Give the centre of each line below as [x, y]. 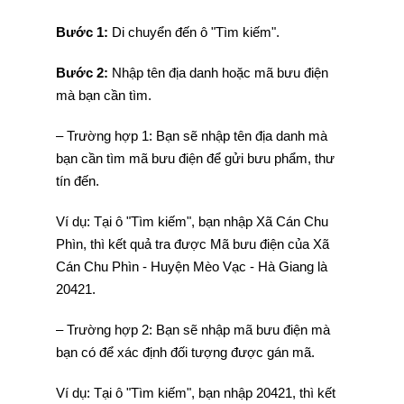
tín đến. [77, 181]
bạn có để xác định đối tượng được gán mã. [185, 352]
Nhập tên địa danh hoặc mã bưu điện [220, 73]
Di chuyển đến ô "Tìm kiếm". [193, 32]
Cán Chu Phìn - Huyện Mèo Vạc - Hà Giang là [191, 266]
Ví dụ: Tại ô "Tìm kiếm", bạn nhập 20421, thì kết [195, 393]
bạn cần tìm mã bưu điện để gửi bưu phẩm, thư [195, 158]
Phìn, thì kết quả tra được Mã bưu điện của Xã [192, 244]
